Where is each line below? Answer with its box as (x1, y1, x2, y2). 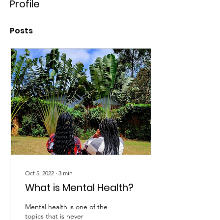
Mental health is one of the (25, 202, 108, 211)
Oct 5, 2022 (25, 169, 54, 177)
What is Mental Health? (25, 181, 134, 194)
